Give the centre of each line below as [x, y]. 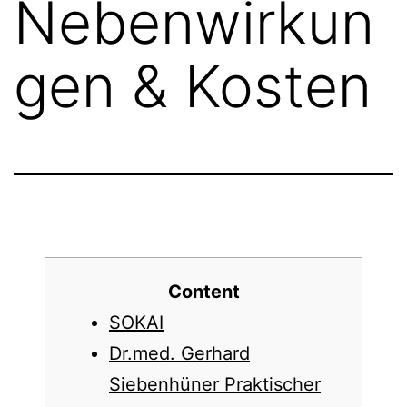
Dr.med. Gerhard [179, 353]
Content [203, 292]
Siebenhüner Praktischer [215, 384]
